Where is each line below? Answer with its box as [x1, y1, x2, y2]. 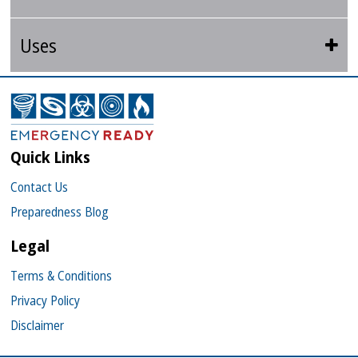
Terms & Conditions [10, 267, 113, 285]
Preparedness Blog [10, 203, 109, 221]
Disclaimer [10, 316, 65, 335]
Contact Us [10, 178, 69, 197]
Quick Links [10, 146, 91, 169]
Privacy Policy [10, 292, 81, 310]
